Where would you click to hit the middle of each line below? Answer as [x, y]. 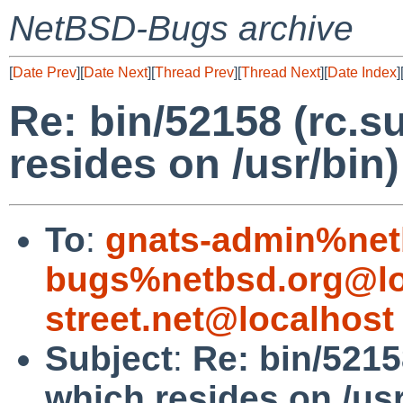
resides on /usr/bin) [204, 164]
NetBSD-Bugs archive [181, 28]
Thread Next [281, 72]
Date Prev [45, 72]
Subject [109, 358]
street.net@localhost [219, 318]
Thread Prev [194, 72]
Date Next [116, 72]
